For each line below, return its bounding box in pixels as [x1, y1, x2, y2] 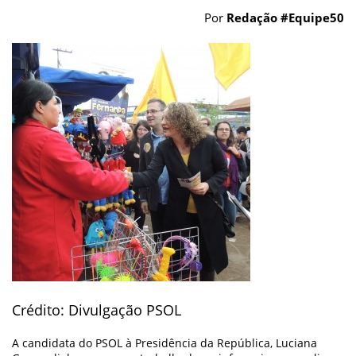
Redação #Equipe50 [226, 10, 344, 25]
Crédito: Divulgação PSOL [12, 300, 181, 319]
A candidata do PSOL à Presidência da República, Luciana [12, 335, 317, 350]
